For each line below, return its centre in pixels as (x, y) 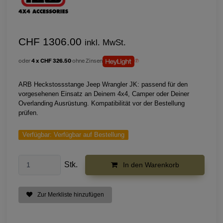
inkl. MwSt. (105, 43)
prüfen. (28, 112)
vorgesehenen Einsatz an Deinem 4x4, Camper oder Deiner (104, 94)
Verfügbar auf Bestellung (89, 135)
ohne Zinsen (87, 61)
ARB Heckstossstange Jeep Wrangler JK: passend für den (103, 84)
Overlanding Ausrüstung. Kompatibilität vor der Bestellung (101, 103)
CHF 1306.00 (51, 42)
